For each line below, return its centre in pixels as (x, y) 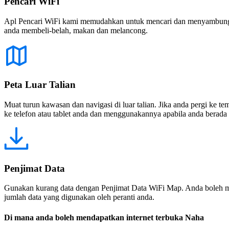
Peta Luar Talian (40, 85)
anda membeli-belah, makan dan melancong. (76, 30)
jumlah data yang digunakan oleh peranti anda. (79, 197)
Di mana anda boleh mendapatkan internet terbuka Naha (104, 217)
